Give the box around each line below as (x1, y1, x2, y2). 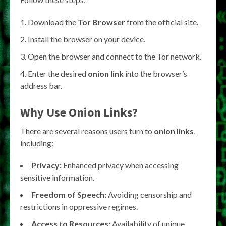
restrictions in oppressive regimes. (20, 202, 138, 212)
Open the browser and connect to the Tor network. (28, 51, 201, 62)
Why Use (20, 104, 69, 121)
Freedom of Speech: (31, 190, 106, 200)
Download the (28, 17, 78, 27)
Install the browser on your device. (28, 34, 145, 44)
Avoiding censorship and (106, 190, 192, 200)
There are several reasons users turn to (20, 126, 154, 136)
